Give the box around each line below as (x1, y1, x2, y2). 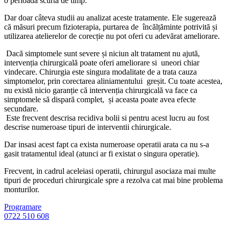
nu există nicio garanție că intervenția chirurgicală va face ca (4, 85, 197, 95)
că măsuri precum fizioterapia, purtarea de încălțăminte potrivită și (4, 22, 217, 31)
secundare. (4, 104, 38, 113)
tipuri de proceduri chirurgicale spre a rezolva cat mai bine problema (4, 175, 223, 185)
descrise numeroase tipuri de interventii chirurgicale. (4, 122, 171, 131)
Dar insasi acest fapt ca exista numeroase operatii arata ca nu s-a (4, 140, 209, 149)
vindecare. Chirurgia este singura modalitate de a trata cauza (4, 67, 197, 76)
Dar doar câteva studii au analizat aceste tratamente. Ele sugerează (4, 13, 216, 22)
